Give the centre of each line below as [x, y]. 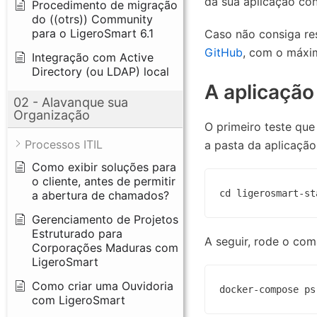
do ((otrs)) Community [92, 19]
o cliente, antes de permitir [104, 181]
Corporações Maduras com [105, 247]
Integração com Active [93, 57]
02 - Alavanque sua [71, 102]
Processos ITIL [64, 144]
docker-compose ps [267, 290]
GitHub [223, 52]
